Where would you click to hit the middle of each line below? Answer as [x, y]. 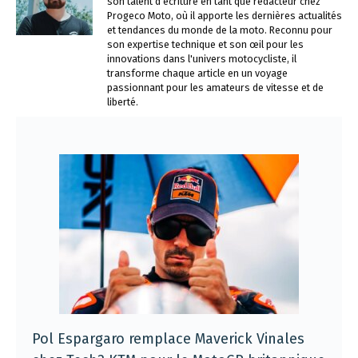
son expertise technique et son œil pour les [205, 44]
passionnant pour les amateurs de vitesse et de [215, 88]
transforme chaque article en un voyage [197, 73]
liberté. [123, 102]
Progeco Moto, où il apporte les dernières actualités [225, 16]
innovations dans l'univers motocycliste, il [202, 59]
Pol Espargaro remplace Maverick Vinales [168, 338]
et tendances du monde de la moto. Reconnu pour [220, 30]
